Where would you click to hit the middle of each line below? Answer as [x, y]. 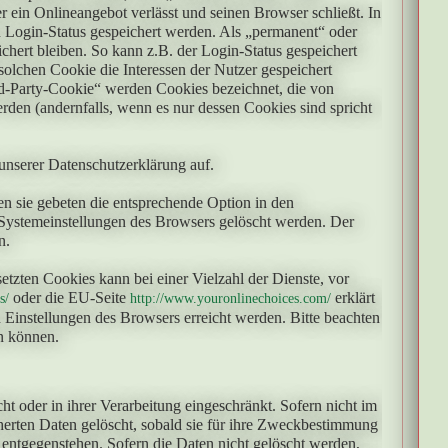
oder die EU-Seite [69, 297]
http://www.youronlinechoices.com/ [230, 298]
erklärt [353, 297]
